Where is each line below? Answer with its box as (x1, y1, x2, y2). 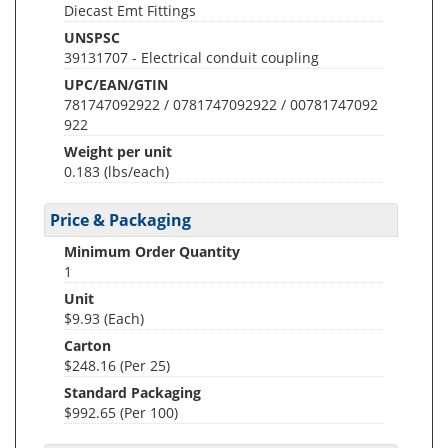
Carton (64, 336, 111, 355)
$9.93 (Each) (64, 309, 144, 328)
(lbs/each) (104, 162, 169, 181)
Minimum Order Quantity (64, 242, 240, 261)
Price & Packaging (50, 209, 191, 231)
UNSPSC (64, 28, 120, 47)
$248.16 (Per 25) (64, 356, 170, 375)
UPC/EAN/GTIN (64, 75, 168, 94)
